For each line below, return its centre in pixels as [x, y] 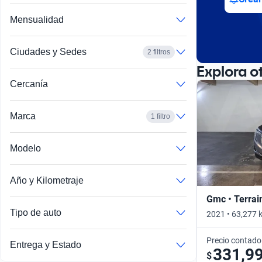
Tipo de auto [36, 213]
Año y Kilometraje [47, 181]
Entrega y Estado [46, 245]
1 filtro [161, 117]
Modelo [25, 149]
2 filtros [159, 52]
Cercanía [29, 84]
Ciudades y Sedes [48, 52]
